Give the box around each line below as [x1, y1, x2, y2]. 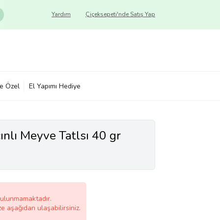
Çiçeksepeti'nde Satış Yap [85, 10, 155, 18]
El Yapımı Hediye [29, 81, 81, 91]
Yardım [52, 10, 71, 18]
